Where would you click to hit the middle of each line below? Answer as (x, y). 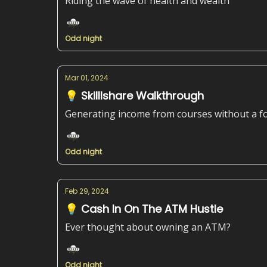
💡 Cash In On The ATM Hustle (144, 209)
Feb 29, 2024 (87, 191)
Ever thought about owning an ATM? (148, 227)
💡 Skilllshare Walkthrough (134, 96)
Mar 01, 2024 (87, 78)
